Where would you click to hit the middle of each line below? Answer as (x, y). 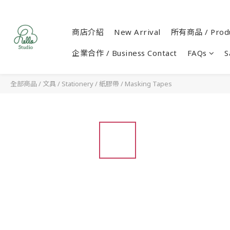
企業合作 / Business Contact (124, 53)
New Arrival (137, 32)
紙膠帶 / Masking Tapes (136, 84)
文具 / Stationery (68, 84)
